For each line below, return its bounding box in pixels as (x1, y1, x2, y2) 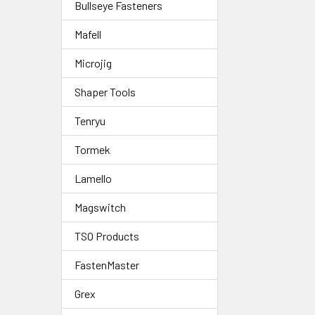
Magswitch (75, 200, 126, 214)
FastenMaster (75, 258, 139, 272)
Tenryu (75, 114, 105, 128)
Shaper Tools (75, 85, 136, 99)
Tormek (75, 143, 110, 157)
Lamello (75, 172, 112, 186)
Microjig (75, 56, 112, 70)
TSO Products (75, 229, 139, 243)
